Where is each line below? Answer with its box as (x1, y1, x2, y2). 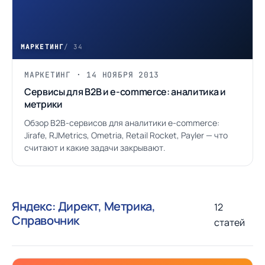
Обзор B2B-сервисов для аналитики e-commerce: (24, 117, 219, 128)
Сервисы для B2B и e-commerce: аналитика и (24, 85, 226, 98)
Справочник (12, 212, 79, 228)
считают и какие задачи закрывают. (24, 142, 166, 153)
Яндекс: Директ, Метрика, (12, 198, 156, 214)
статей (214, 216, 245, 229)
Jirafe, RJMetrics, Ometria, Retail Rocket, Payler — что (24, 130, 228, 141)
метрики (24, 98, 63, 111)
